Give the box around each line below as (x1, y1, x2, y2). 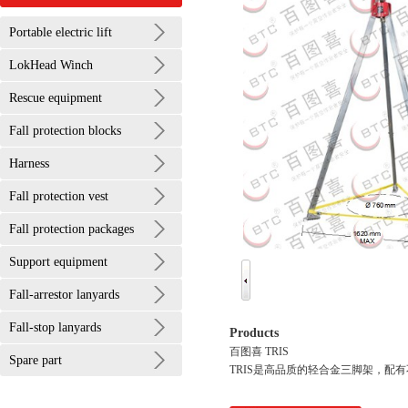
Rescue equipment (9, 91, 102, 105)
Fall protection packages (9, 222, 134, 236)
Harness (9, 157, 49, 170)
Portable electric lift (9, 25, 112, 39)
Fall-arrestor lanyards (9, 288, 119, 301)
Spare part (9, 353, 62, 367)
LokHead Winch (9, 58, 93, 72)
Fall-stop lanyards (9, 321, 101, 334)
